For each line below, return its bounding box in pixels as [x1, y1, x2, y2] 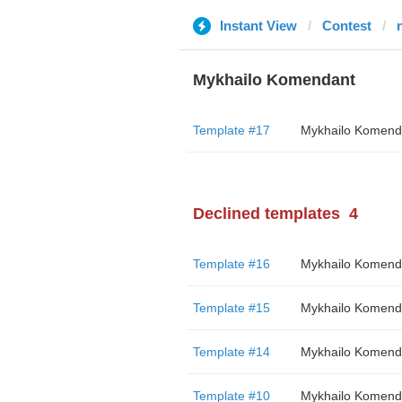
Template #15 [192, 301, 270, 315]
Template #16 [192, 257, 270, 271]
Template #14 [192, 345, 270, 359]
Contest [321, 18, 371, 33]
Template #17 [192, 123, 270, 137]
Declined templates [192, 205, 340, 223]
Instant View [219, 18, 297, 33]
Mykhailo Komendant [192, 71, 355, 89]
